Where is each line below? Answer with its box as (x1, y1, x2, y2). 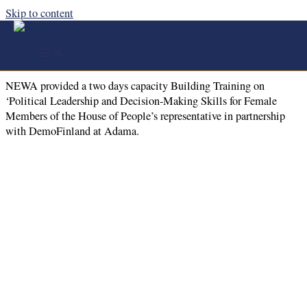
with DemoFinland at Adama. (5, 123, 139, 139)
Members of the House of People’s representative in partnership (5, 108, 285, 124)
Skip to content (5, 5, 73, 21)
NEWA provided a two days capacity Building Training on (5, 78, 265, 94)
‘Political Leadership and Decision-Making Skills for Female (5, 93, 277, 109)
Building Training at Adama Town (5, 43, 252, 68)
